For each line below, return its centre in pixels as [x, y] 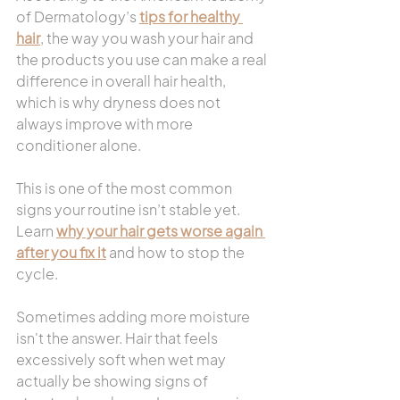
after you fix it [61, 252]
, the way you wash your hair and [148, 38]
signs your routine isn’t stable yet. [129, 209]
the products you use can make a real [143, 59]
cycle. [37, 274]
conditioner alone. [79, 145]
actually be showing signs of [113, 381]
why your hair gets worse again [161, 231]
